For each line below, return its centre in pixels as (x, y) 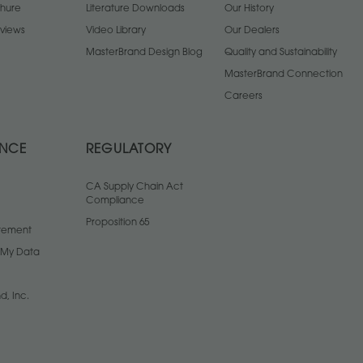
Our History (249, 9)
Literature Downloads (135, 9)
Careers (243, 97)
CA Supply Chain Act (135, 188)
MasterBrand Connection (284, 75)
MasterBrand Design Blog (144, 53)
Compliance (115, 201)
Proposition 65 (117, 223)
